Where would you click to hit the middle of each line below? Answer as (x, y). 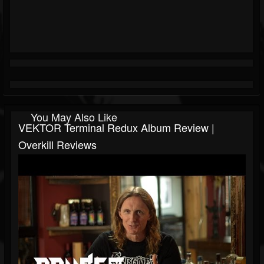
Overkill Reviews (57, 145)
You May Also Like (74, 117)
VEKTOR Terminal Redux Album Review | (116, 128)
